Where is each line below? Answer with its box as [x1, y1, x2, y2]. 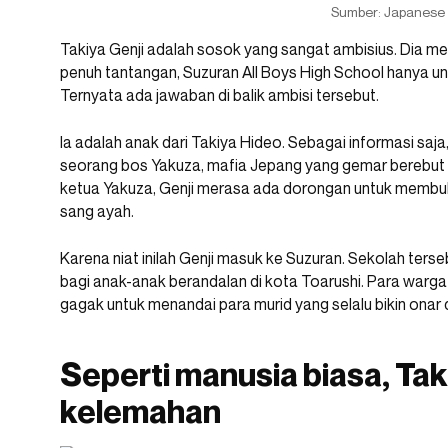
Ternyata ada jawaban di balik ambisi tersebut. [60, 85, 379, 106]
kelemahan [60, 392, 221, 431]
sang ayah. [60, 201, 134, 222]
